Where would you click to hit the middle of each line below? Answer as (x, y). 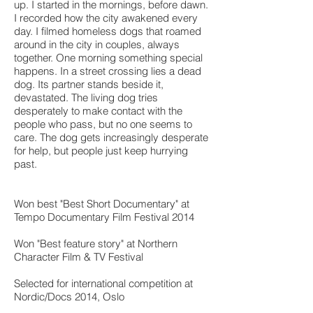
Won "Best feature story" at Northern (96, 243)
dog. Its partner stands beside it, (89, 84)
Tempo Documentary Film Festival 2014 (104, 217)
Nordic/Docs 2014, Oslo (71, 297)
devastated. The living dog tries (86, 97)
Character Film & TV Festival (79, 257)
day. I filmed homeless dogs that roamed (108, 31)
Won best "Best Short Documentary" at (102, 204)
